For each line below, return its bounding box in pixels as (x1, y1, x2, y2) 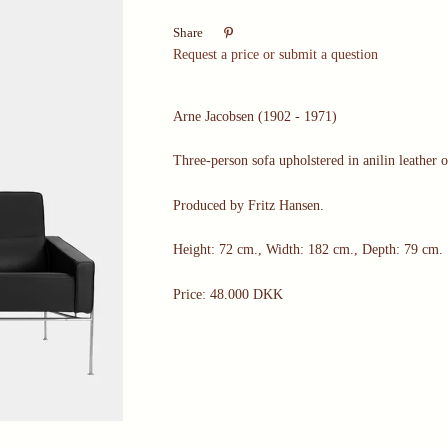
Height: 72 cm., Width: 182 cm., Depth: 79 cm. (173, 242, 444, 258)
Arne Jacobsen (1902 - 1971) (173, 109, 338, 124)
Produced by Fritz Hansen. (173, 197, 325, 213)
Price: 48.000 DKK (173, 286, 284, 302)
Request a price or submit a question (173, 47, 379, 62)
